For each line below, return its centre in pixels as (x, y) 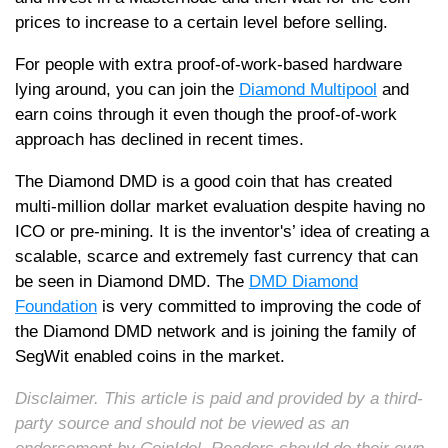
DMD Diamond (303, 282)
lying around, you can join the (127, 90)
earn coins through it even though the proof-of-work (206, 115)
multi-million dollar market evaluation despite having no (220, 207)
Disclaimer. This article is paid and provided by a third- (219, 399)
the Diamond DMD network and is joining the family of (215, 332)
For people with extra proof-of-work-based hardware (208, 65)
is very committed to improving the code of (259, 307)
